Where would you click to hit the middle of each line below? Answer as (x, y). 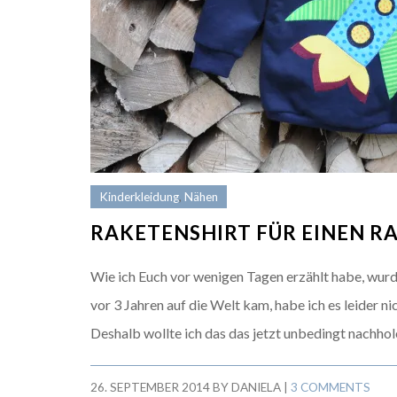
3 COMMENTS (331, 387)
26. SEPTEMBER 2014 (150, 387)
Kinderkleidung (139, 197)
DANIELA (256, 387)
